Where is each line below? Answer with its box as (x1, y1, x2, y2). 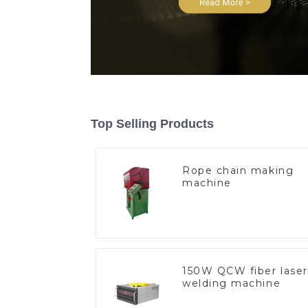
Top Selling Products (91, 116, 214, 131)
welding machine (182, 276, 281, 289)
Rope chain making (182, 164, 294, 177)
